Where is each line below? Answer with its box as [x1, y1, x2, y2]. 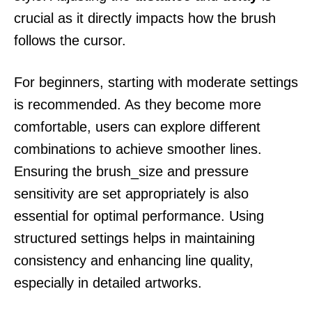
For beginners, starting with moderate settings [14, 74, 298, 90]
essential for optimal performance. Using [14, 208, 264, 224]
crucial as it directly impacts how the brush [14, 10, 276, 26]
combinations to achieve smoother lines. [14, 141, 262, 157]
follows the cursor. [14, 32, 126, 48]
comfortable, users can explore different [14, 118, 260, 134]
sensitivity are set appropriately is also [14, 185, 249, 201]
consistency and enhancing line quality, [14, 252, 253, 268]
